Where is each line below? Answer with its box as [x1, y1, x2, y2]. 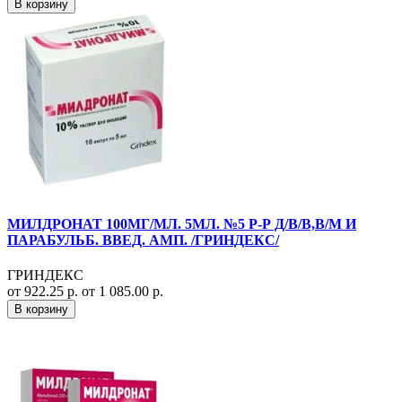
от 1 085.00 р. [82, 283, 163, 299]
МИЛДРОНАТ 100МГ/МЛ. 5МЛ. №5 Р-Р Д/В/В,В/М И [7, 215, 356, 232]
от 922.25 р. [7, 283, 82, 299]
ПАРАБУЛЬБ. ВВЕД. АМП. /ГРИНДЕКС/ [7, 232, 279, 248]
